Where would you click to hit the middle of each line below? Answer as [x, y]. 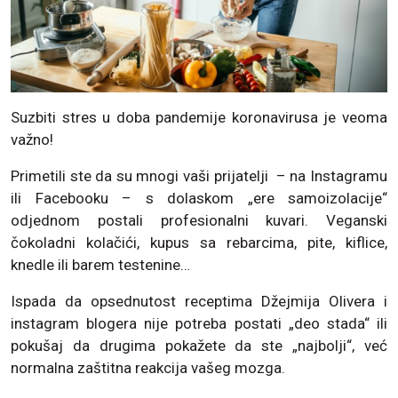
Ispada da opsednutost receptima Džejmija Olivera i [199, 302]
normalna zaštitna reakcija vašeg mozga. [148, 368]
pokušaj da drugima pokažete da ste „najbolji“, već [199, 346]
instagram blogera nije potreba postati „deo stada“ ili [199, 324]
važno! [32, 140]
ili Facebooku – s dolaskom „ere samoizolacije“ [199, 199]
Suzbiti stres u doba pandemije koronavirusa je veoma [199, 118]
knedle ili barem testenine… [100, 265]
